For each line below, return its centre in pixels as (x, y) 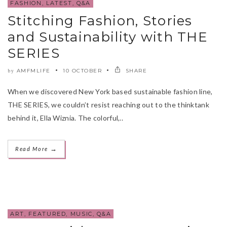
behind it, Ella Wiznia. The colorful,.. (65, 118)
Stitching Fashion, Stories (100, 21)
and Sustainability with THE (108, 37)
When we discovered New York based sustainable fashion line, (111, 91)
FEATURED (47, 214)
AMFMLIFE (33, 70)
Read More (33, 148)
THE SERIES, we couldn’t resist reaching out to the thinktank (108, 104)
